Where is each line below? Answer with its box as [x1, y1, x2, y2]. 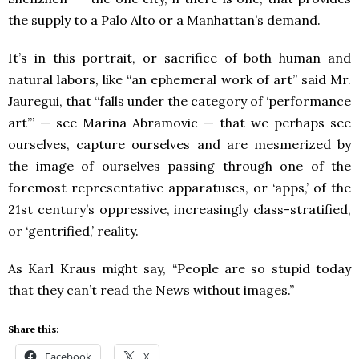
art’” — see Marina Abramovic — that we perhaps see [8, 114, 351, 131]
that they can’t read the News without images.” [8, 281, 294, 298]
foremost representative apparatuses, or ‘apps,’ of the [8, 179, 351, 196]
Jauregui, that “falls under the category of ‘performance [8, 92, 351, 109]
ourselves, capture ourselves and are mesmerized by [8, 135, 351, 152]
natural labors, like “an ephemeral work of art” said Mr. [8, 71, 351, 87]
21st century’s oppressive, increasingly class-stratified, [8, 200, 351, 217]
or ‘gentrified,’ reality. [8, 222, 139, 239]
